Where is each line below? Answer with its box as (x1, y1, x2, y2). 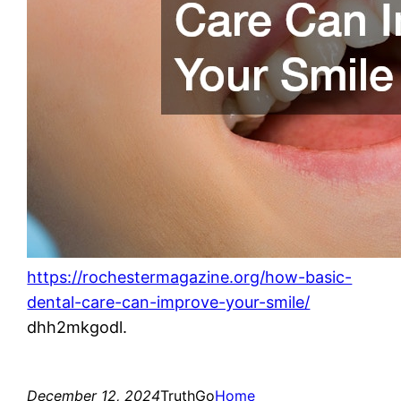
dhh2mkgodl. (27, 317, 128, 337)
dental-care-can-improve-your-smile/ (27, 292, 311, 311)
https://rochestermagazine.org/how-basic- (27, 267, 353, 286)
